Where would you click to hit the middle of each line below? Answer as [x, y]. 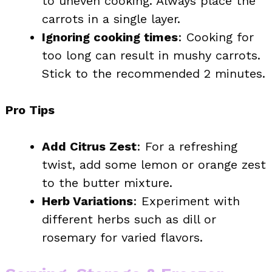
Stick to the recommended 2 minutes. [154, 73]
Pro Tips [30, 110]
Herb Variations [87, 201]
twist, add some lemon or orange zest [154, 164]
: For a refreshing [187, 146]
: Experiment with [186, 201]
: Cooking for [216, 37]
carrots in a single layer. [111, 19]
